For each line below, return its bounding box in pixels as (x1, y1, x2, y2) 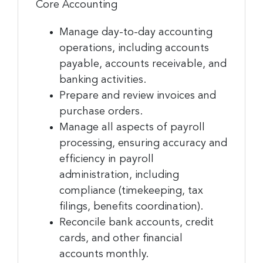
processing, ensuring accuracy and (59, 137, 227, 149)
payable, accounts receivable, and (59, 58, 227, 69)
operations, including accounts (59, 42, 209, 53)
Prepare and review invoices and (59, 90, 216, 101)
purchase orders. (59, 106, 146, 117)
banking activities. (59, 74, 149, 85)
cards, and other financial (59, 232, 183, 244)
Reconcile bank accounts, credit (59, 217, 214, 228)
